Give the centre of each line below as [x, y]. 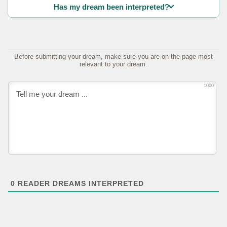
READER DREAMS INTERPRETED [80, 183]
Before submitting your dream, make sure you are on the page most [113, 57]
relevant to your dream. [113, 64]
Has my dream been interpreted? [112, 7]
